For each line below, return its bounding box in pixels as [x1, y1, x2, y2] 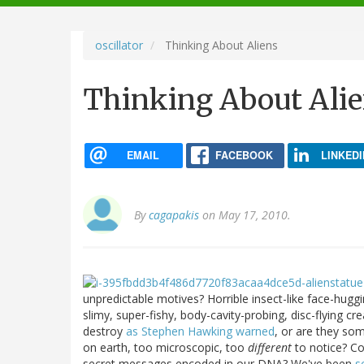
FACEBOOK [214, 147, 273, 162]
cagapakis [149, 207, 199, 223]
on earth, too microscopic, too [83, 339, 248, 355]
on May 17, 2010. [199, 207, 291, 223]
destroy [83, 323, 126, 339]
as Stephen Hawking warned [126, 323, 275, 339]
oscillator [95, 37, 143, 53]
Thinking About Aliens [162, 37, 278, 53]
